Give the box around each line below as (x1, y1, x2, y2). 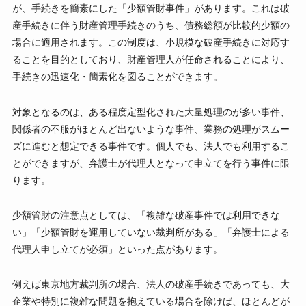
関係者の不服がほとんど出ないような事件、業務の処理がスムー (12, 123, 290, 135)
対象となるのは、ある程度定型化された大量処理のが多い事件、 (12, 106, 290, 117)
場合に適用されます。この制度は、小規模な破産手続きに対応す (12, 37, 290, 48)
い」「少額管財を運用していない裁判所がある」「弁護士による (12, 226, 290, 238)
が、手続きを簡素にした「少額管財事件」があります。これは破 (12, 3, 290, 14)
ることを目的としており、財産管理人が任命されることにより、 (12, 54, 290, 66)
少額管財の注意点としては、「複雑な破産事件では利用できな (12, 209, 280, 221)
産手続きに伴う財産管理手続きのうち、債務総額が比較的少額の (12, 20, 290, 31)
